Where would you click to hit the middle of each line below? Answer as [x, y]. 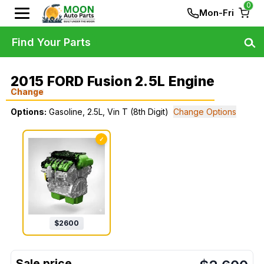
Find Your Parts [51, 42]
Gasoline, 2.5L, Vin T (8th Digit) [109, 112]
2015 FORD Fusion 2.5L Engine [113, 81]
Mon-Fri [217, 13]
